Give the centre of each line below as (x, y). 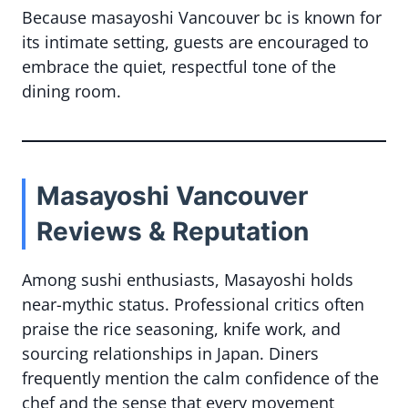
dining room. (71, 91)
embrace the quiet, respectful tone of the (179, 66)
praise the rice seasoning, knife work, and (181, 329)
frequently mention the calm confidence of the (200, 378)
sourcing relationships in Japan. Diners (170, 353)
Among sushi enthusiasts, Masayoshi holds (188, 280)
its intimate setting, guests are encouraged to (195, 42)
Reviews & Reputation (173, 231)
